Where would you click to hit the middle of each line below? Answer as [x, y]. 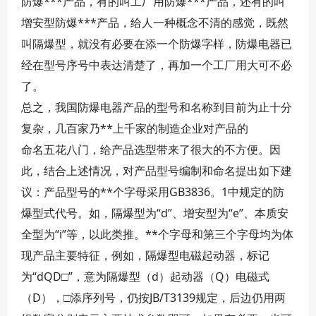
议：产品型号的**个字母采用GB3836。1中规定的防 [153, 192]
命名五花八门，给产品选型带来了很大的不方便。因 [151, 150]
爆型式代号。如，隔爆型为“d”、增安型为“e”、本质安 [155, 213]
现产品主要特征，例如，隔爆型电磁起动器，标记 [145, 255]
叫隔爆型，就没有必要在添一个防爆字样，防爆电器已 [157, 44]
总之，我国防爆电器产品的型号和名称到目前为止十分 [157, 107]
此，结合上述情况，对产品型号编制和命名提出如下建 [157, 171]
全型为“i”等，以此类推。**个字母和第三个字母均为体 [157, 234]
